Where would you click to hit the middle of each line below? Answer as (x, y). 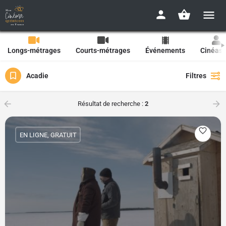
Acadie (37, 75)
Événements (165, 50)
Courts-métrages (103, 50)
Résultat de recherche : (111, 104)
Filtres (196, 76)
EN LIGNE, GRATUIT (48, 135)
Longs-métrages (34, 50)
